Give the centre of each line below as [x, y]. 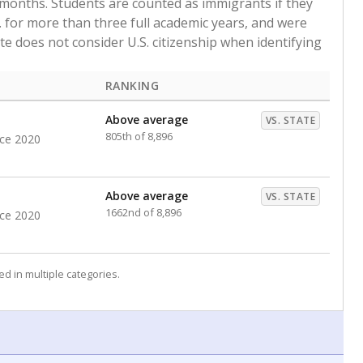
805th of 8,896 [139, 136]
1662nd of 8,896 [143, 212]
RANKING [132, 85]
